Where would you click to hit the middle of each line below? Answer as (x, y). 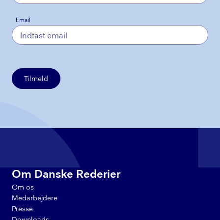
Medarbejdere (35, 198)
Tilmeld (36, 79)
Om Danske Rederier (66, 175)
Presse (22, 209)
